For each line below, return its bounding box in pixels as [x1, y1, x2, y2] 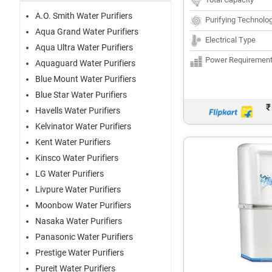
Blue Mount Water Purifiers [35, 74, 136, 84]
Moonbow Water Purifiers [35, 200, 131, 211]
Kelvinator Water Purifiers [35, 121, 131, 132]
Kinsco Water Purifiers [35, 153, 118, 163]
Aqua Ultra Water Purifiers [35, 42, 133, 53]
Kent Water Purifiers [35, 137, 110, 148]
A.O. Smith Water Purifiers [35, 11, 132, 21]
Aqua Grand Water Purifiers [35, 27, 138, 37]
